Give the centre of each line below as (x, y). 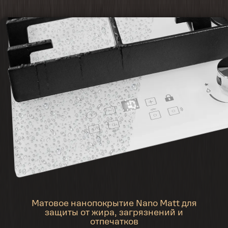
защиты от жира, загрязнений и (114, 213)
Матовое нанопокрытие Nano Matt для (114, 204)
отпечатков (114, 223)
